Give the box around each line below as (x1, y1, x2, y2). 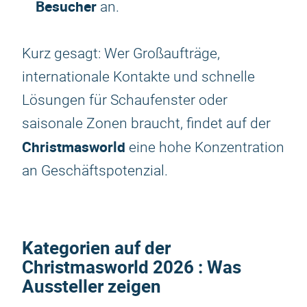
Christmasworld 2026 (22, 255, 194, 279)
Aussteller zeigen (22, 274, 161, 298)
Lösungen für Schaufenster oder (22, 92, 228, 108)
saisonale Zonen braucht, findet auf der (22, 115, 271, 132)
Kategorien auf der (22, 236, 171, 260)
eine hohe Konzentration (125, 139, 284, 156)
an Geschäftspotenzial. (22, 162, 168, 179)
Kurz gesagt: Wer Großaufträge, (22, 45, 220, 62)
